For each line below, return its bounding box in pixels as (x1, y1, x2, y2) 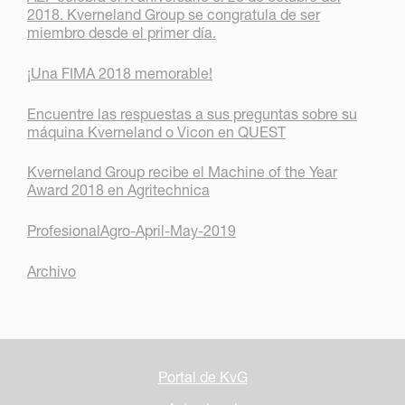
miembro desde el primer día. (27, 24, 216, 42)
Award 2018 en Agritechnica (27, 181, 210, 200)
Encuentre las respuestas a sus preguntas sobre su (27, 104, 357, 123)
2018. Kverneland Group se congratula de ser (27, 5, 320, 24)
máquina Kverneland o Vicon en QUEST (27, 122, 286, 141)
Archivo (27, 261, 76, 280)
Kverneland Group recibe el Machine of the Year (27, 163, 337, 182)
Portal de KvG (157, 367, 248, 386)
